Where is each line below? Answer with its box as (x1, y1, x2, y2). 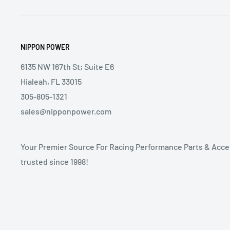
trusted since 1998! (21, 157, 88, 166)
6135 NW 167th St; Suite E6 (21, 61, 114, 71)
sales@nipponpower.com (21, 106, 111, 116)
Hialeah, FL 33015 (21, 76, 82, 86)
